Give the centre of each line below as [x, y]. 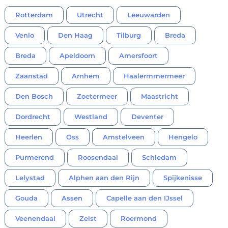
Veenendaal [35, 219]
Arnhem [85, 76]
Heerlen [28, 137]
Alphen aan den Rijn [104, 178]
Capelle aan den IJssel [144, 198]
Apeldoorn [77, 56]
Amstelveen [123, 137]
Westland [91, 117]
